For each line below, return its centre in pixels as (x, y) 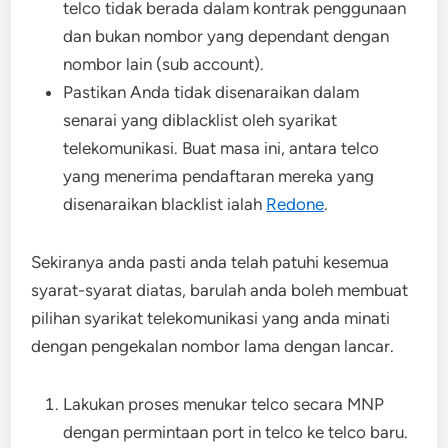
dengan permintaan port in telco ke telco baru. (236, 431)
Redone (295, 203)
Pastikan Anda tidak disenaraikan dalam (211, 91)
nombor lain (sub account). (164, 63)
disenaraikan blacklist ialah (165, 203)
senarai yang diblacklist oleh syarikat (200, 119)
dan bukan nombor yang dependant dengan (226, 35)
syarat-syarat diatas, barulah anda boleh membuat (220, 289)
